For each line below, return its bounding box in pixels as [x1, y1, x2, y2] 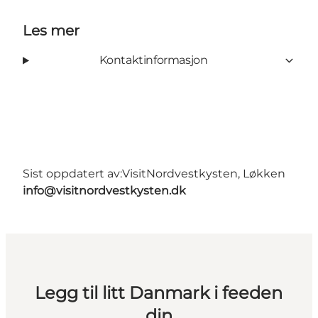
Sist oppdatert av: [23, 167, 122, 181]
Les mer [23, 22, 79, 40]
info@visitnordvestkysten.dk [23, 184, 186, 198]
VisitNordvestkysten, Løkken [122, 167, 285, 181]
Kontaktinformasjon [99, 53, 208, 67]
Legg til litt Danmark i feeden [35, 283, 283, 304]
